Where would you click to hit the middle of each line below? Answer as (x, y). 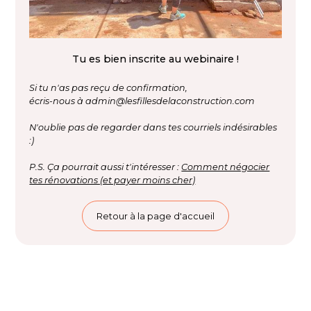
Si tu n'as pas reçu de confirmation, (109, 88)
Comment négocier (226, 167)
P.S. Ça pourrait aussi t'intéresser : (106, 167)
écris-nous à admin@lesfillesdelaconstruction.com (142, 101)
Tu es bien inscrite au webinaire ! (155, 59)
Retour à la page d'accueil (155, 216)
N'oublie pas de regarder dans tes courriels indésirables (153, 128)
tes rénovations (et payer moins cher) (112, 180)
